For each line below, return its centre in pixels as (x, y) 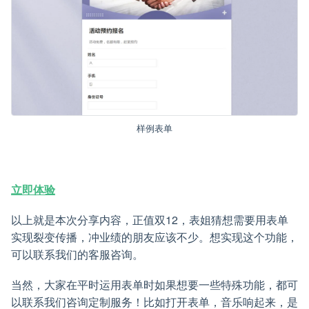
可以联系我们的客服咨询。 (77, 254)
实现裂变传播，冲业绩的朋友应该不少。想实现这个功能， (154, 237)
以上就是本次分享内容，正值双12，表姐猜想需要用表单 (150, 219)
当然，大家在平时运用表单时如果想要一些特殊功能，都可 (154, 285)
